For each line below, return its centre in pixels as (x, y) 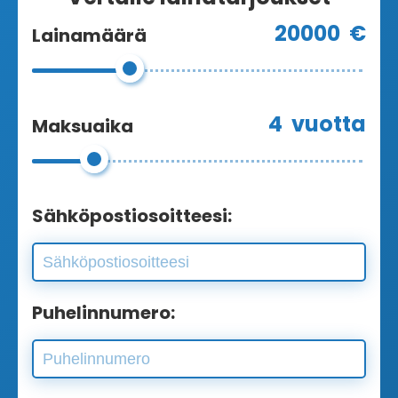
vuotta (329, 124)
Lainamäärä (89, 35)
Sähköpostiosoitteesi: (132, 216)
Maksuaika (83, 126)
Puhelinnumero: (103, 313)
